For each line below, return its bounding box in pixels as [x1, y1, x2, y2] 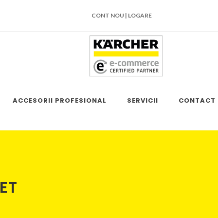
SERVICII [127, 95, 158, 105]
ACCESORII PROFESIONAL [13, 95, 107, 105]
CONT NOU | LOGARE [91, 12, 152, 19]
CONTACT [179, 95, 216, 105]
